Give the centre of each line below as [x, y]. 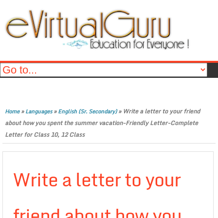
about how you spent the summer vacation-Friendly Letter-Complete [101, 123]
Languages [39, 111]
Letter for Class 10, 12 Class [45, 135]
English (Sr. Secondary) [87, 111]
